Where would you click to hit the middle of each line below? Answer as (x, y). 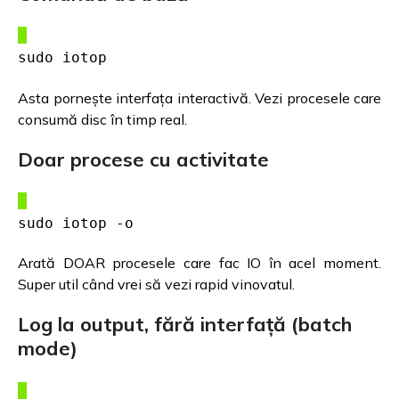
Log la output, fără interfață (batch (185, 325)
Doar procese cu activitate (143, 159)
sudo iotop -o (76, 223)
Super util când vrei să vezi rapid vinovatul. (156, 285)
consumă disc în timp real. (102, 119)
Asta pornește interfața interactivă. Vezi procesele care (199, 98)
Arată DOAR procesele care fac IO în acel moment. (199, 263)
